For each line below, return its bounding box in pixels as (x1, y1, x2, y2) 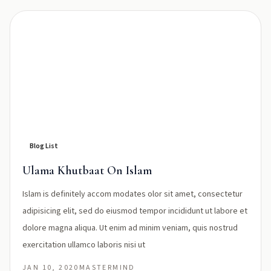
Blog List (30, 141, 58, 151)
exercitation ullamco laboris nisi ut (22, 239, 145, 251)
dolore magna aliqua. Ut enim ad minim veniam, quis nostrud (22, 222, 238, 234)
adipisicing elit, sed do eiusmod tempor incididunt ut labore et (22, 205, 247, 217)
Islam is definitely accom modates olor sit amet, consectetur (22, 188, 243, 200)
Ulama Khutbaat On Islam (22, 163, 152, 178)
